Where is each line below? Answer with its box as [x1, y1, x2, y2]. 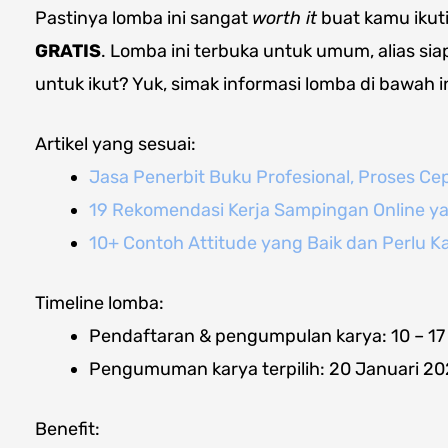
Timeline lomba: [35, 291, 164, 314]
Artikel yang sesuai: [35, 132, 196, 155]
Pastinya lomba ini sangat [35, 6, 252, 29]
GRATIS [35, 39, 101, 62]
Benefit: [35, 417, 100, 440]
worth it [252, 6, 317, 29]
